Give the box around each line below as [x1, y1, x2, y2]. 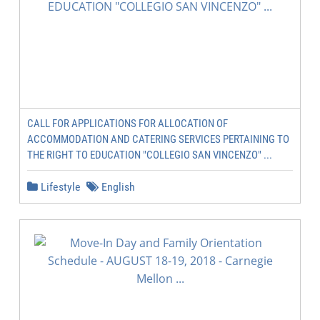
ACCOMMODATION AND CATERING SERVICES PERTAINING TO [27, 133, 289, 146]
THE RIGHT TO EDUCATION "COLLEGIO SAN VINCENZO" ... [27, 149, 272, 161]
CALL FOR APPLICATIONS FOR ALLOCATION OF [27, 117, 228, 130]
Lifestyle [38, 180, 81, 194]
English [99, 180, 135, 194]
